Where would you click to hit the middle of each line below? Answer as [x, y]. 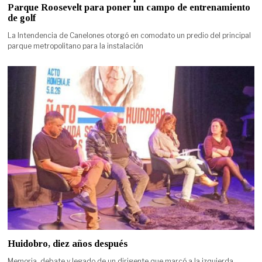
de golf [22, 18]
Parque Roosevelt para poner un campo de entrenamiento [129, 7]
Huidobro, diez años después [68, 244]
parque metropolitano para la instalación [76, 46]
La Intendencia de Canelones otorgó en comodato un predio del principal [130, 35]
